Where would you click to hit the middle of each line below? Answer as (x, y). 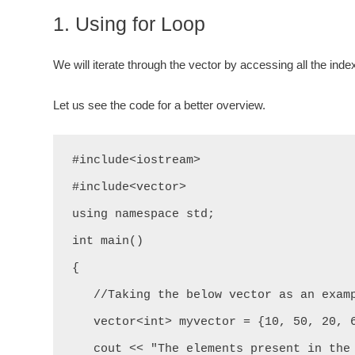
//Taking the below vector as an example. (83, 295)
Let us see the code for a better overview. (159, 105)
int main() (108, 241)
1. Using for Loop (129, 24)
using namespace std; (143, 214)
